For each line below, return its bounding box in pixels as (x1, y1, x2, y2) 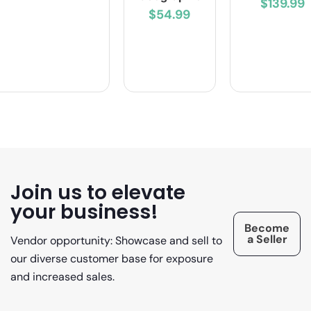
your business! (10, 197, 158, 226)
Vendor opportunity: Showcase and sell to (10, 233, 222, 248)
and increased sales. (10, 269, 115, 284)
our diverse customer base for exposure (10, 251, 213, 266)
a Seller (246, 232, 287, 247)
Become (244, 221, 289, 236)
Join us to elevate (10, 178, 185, 206)
